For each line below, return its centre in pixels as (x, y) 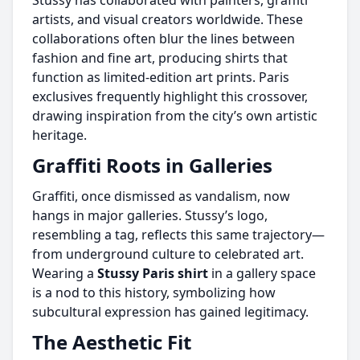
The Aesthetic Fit (112, 342)
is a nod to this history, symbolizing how (154, 292)
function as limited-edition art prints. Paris (161, 77)
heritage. (59, 135)
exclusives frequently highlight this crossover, (170, 96)
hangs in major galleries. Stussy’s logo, (150, 215)
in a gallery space (262, 273)
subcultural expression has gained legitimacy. (170, 312)
